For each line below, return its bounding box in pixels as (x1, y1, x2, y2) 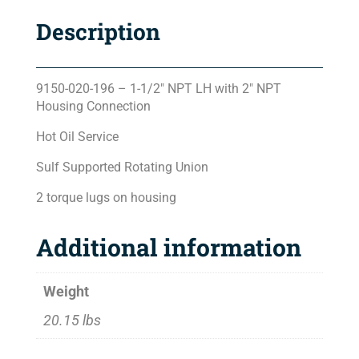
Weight (42, 283, 89, 301)
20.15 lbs (42, 312, 101, 329)
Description (35, 17, 160, 47)
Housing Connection (35, 99, 151, 115)
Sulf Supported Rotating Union (35, 159, 208, 175)
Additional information (35, 232, 301, 264)
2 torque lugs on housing (35, 190, 176, 206)
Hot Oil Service (35, 129, 119, 145)
